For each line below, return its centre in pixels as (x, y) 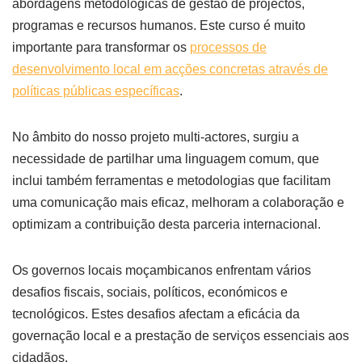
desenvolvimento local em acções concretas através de (170, 69)
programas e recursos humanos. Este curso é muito (159, 26)
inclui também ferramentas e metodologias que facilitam (171, 181)
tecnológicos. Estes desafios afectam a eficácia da (156, 314)
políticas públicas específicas (96, 91)
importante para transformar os (101, 48)
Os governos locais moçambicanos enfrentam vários (162, 271)
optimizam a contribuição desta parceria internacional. (166, 225)
